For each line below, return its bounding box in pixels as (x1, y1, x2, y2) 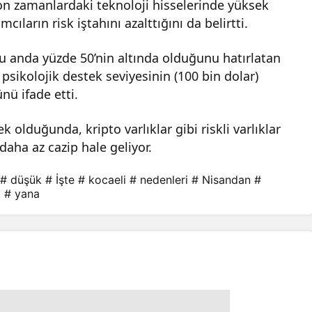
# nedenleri (130, 172, 188, 187)
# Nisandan (192, 172, 251, 187)
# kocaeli (78, 172, 126, 187)
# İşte (45, 172, 75, 187)
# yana (4, 186, 40, 201)
